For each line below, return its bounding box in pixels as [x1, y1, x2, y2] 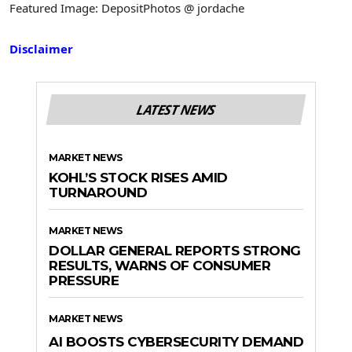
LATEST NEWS [135, 101, 217, 119]
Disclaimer [9, 41, 73, 57]
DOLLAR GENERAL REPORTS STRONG [49, 243, 301, 259]
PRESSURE [49, 273, 119, 289]
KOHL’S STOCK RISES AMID [49, 170, 228, 186]
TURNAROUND [49, 185, 147, 201]
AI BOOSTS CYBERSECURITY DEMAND [49, 334, 303, 350]
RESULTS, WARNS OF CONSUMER [49, 258, 270, 274]
